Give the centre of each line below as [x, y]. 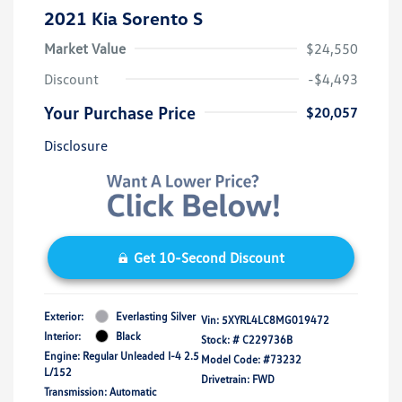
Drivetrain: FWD [238, 379]
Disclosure [76, 146]
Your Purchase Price [120, 113]
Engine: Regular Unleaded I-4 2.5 [122, 355]
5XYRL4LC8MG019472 [275, 319]
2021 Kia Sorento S [123, 18]
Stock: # [220, 339]
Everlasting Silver [156, 316]
